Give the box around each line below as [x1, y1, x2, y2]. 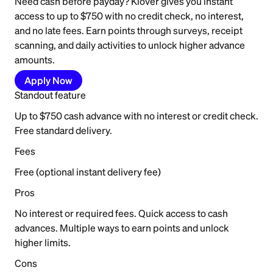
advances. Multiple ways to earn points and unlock [15, 222, 229, 234]
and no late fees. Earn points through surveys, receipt [15, 25, 243, 37]
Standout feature [15, 90, 86, 101]
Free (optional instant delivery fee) [15, 166, 161, 178]
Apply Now [24, 75, 73, 87]
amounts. [15, 54, 55, 66]
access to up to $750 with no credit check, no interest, [15, 10, 244, 22]
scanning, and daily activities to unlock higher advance [15, 40, 245, 51]
